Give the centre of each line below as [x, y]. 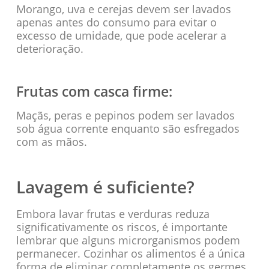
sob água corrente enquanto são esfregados [128, 128]
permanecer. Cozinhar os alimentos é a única [130, 253]
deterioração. [50, 48]
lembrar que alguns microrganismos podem [128, 240]
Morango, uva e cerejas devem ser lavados [123, 9]
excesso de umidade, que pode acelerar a [121, 35]
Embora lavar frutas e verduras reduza [113, 213]
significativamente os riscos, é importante [122, 227]
